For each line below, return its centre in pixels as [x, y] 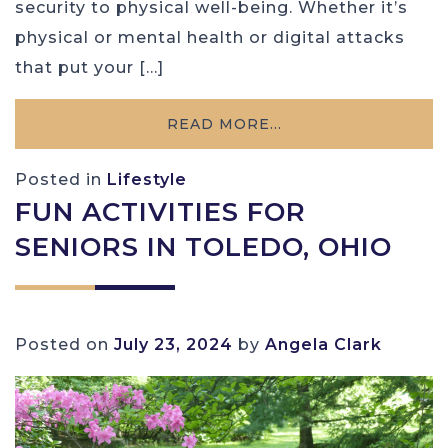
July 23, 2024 [173, 344]
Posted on [64, 344]
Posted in [61, 179]
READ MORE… [224, 123]
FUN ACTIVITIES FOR [160, 211]
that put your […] [89, 67]
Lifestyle [147, 179]
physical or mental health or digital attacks [210, 37]
